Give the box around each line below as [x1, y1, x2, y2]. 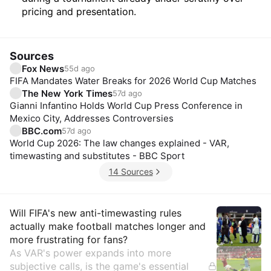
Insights [134, 205, 207, 227]
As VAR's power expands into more [10, 247, 171, 259]
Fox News [22, 62, 64, 74]
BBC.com [22, 125, 62, 137]
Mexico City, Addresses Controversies [10, 113, 174, 124]
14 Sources [108, 166, 153, 177]
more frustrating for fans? [10, 233, 128, 246]
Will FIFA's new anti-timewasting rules [10, 207, 181, 219]
